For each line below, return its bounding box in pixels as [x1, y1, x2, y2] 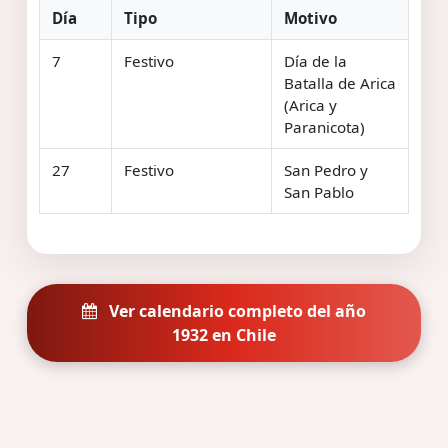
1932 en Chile [172, 323, 276, 346]
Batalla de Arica [284, 72, 396, 93]
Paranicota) [284, 116, 365, 137]
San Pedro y [284, 159, 368, 180]
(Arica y [284, 94, 337, 115]
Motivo [284, 7, 337, 28]
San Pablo [284, 181, 354, 202]
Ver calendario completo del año [105, 299, 366, 322]
